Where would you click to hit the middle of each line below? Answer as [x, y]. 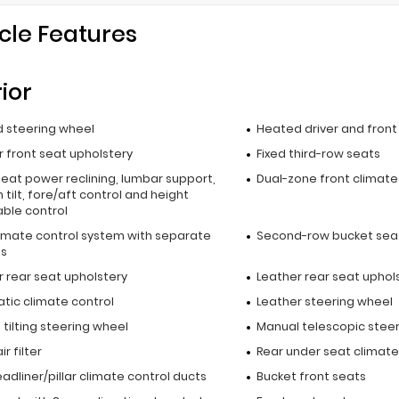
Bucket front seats [311, 376]
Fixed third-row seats [318, 153]
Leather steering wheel [324, 301]
